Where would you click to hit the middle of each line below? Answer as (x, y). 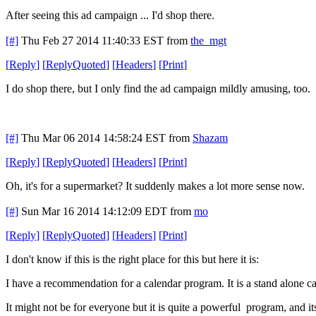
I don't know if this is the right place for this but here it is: (132, 259)
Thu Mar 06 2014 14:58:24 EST (93, 138)
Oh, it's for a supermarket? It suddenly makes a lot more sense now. (155, 186)
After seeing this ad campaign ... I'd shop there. (110, 15)
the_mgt (208, 40)
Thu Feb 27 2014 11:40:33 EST (92, 40)
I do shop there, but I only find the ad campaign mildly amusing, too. (159, 88)
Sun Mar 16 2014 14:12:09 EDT (94, 211)
